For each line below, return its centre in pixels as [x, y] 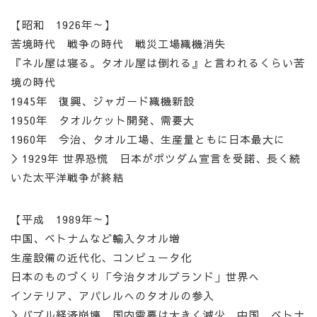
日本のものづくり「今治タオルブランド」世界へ [135, 277]
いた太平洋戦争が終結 [67, 178]
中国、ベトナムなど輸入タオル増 [96, 238]
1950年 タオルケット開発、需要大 [103, 120]
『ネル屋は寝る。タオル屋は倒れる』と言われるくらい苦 [158, 63]
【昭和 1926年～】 [63, 25]
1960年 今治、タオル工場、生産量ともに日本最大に [148, 139]
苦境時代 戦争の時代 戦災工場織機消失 [118, 44]
